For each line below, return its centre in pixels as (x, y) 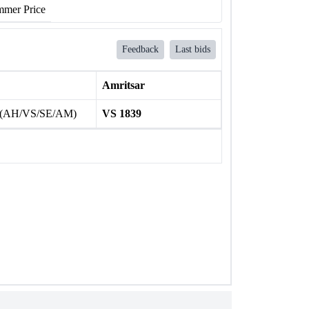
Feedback (140, 49)
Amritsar (123, 85)
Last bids (193, 49)
